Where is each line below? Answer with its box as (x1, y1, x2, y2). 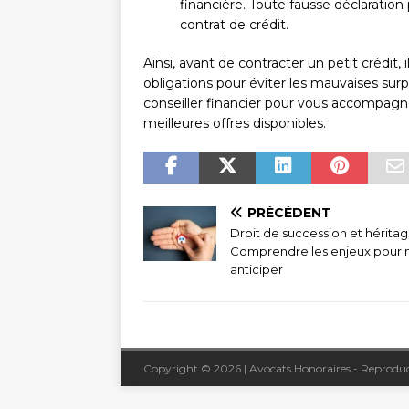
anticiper (230, 262, 283, 278)
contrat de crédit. (180, 16, 288, 34)
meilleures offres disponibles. (143, 115, 326, 132)
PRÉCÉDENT (247, 204, 331, 222)
